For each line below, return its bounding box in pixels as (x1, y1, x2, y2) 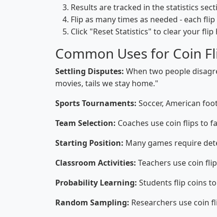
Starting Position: (55, 138, 124, 148)
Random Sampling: (55, 197, 129, 208)
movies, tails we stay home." (55, 78, 158, 89)
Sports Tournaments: (55, 98, 137, 108)
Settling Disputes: (55, 66, 124, 77)
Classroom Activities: (55, 157, 136, 168)
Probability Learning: (55, 177, 137, 188)
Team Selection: (55, 118, 116, 128)
